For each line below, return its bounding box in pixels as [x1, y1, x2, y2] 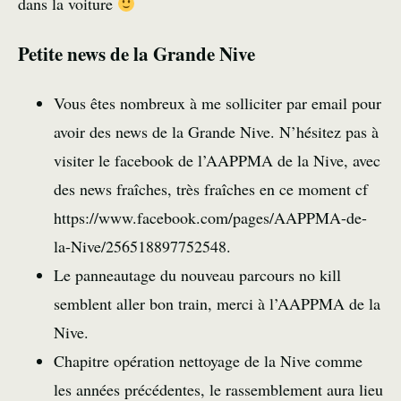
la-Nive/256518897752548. [54, 235, 231, 258]
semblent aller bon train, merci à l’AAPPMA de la [54, 293, 380, 315]
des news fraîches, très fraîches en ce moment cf [54, 178, 368, 200]
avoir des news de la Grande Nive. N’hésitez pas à [54, 121, 379, 143]
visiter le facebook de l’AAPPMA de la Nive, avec [54, 149, 380, 172]
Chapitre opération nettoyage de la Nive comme [54, 350, 363, 372]
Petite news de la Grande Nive [18, 39, 255, 68]
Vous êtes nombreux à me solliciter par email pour [54, 92, 381, 115]
